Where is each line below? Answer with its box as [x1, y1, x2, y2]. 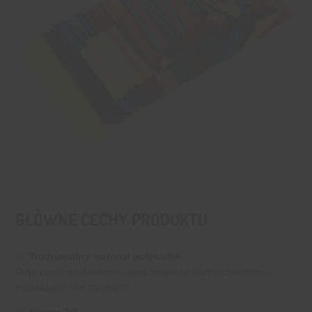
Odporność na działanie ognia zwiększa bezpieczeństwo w [15, 266, 272, 278]
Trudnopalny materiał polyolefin [26, 251, 181, 263]
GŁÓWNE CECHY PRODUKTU [15, 208, 208, 231]
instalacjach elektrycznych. [15, 281, 132, 293]
